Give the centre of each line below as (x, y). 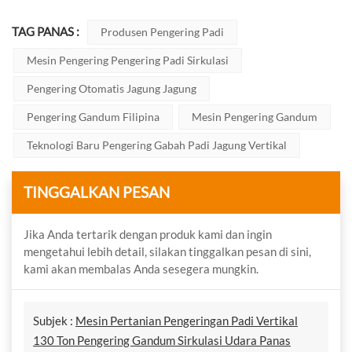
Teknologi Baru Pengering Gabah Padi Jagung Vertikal (157, 145)
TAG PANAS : (47, 31)
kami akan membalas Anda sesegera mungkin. (141, 269)
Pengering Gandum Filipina (93, 116)
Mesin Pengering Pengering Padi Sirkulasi (128, 60)
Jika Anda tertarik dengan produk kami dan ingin (148, 235)
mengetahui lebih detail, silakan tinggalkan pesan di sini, (167, 252)
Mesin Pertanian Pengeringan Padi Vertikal (187, 321)
